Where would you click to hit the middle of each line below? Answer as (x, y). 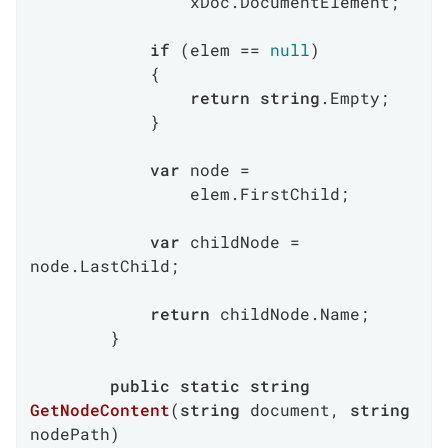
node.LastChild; (105, 265)
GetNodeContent (100, 409)
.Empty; (355, 97)
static (210, 385)
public (140, 385)
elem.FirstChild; (110, 193)
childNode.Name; (290, 313)
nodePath (70, 433)
